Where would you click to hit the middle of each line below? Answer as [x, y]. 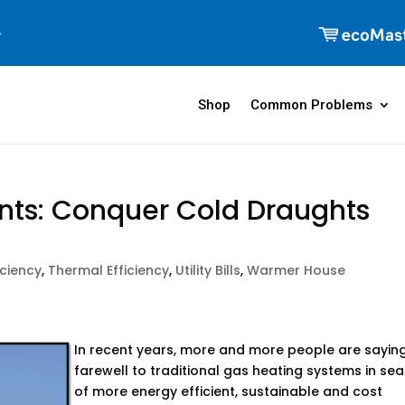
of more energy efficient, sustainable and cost [229, 391]
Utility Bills [208, 270]
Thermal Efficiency [109, 270]
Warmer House [297, 270]
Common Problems [311, 105]
